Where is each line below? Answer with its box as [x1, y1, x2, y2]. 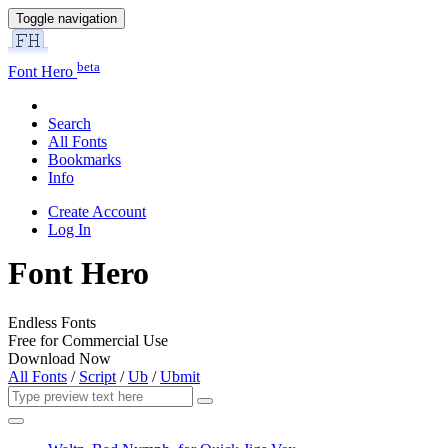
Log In [48, 221, 91, 239]
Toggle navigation [16, 11, 117, 26]
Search [48, 115, 91, 133]
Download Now [8, 349, 111, 367]
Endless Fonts [8, 313, 96, 331]
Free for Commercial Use [8, 331, 168, 349]
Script [79, 367, 116, 385]
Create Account [48, 203, 146, 221]
